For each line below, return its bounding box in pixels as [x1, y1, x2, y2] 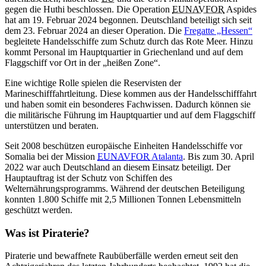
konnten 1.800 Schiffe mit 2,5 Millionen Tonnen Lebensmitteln [5, 194, 241, 204]
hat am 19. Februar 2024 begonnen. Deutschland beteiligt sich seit [5, 14, 252, 25]
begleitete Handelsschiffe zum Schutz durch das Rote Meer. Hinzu [5, 36, 253, 46]
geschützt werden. [5, 204, 77, 215]
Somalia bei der [5, 151, 65, 161]
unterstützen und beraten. [5, 120, 103, 131]
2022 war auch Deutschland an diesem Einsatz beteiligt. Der [5, 161, 230, 172]
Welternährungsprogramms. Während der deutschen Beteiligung [5, 183, 245, 194]
